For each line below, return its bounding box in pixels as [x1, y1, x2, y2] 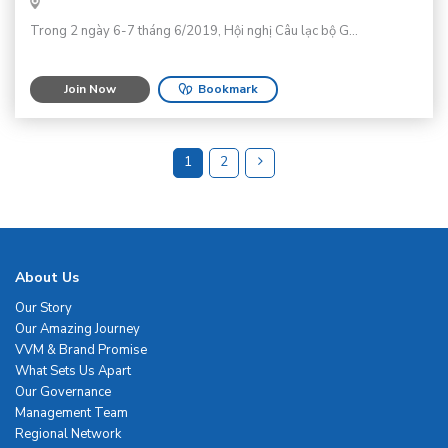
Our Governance [15, 382, 111, 401]
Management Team [15, 403, 128, 422]
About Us [15, 267, 79, 287]
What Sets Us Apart [15, 361, 131, 380]
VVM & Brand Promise [15, 340, 147, 359]
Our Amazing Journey [15, 319, 140, 338]
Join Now [64, 80, 116, 97]
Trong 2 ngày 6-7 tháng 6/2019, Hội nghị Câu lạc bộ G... [30, 21, 358, 40]
